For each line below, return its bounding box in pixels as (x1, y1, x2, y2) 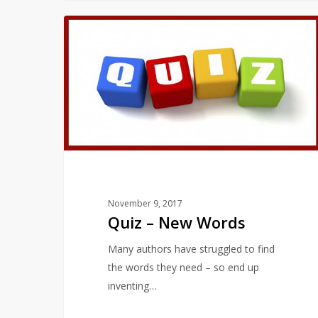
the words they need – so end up (107, 260, 259, 274)
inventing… (107, 278, 157, 292)
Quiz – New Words (107, 211, 246, 233)
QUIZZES (87, 32, 124, 44)
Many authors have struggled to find (107, 241, 275, 256)
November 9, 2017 (107, 197, 182, 209)
